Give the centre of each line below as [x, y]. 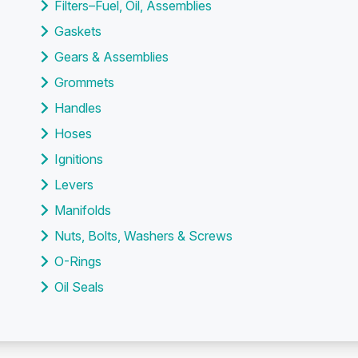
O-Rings [78, 261]
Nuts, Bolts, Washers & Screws [143, 236]
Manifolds [83, 210]
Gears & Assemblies [111, 57]
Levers [74, 185]
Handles [78, 108]
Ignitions [79, 159]
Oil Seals [79, 287]
